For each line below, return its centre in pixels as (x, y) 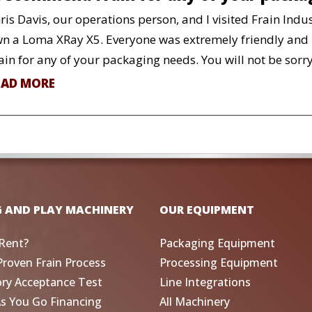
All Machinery (195, 302)
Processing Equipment (219, 263)
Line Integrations (205, 282)
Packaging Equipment (217, 243)
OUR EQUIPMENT (207, 210)
